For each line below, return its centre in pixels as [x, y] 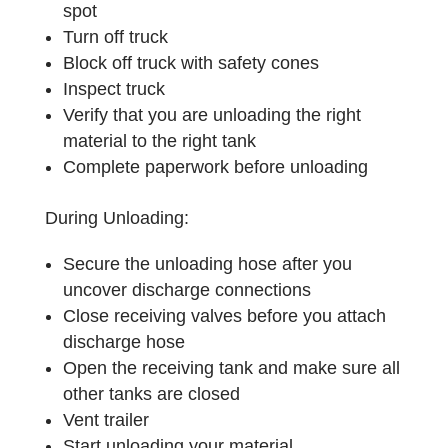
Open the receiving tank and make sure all [231, 367]
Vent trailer [108, 419]
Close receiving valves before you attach [224, 315]
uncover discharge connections [186, 289]
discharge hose [123, 341]
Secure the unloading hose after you [207, 263]
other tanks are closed [151, 393]
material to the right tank [159, 140]
